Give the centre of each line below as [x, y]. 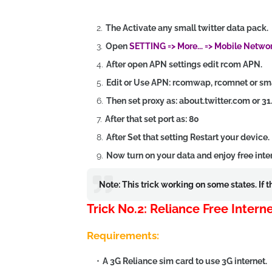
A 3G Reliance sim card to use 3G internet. [185, 261]
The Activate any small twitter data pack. [187, 28]
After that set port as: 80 [152, 119]
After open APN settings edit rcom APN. [184, 64]
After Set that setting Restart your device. [188, 137]
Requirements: [123, 236]
